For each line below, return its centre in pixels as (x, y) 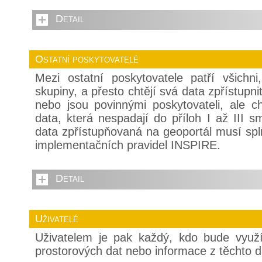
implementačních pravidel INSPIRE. (128, 145)
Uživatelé (57, 219)
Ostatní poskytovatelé (87, 59)
